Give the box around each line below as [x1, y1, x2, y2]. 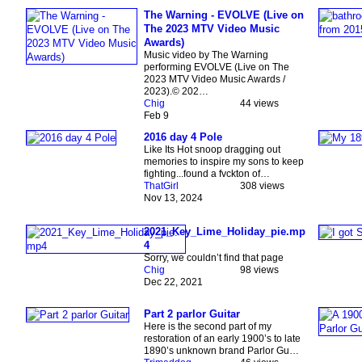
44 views [239, 98, 279, 110]
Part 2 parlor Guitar [143, 308, 240, 321]
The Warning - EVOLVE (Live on [143, 9, 304, 22]
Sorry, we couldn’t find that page [143, 252, 284, 264]
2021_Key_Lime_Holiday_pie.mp [143, 225, 305, 238]
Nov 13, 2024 [143, 192, 203, 204]
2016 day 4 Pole [143, 131, 222, 144]
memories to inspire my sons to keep [143, 156, 304, 168]
